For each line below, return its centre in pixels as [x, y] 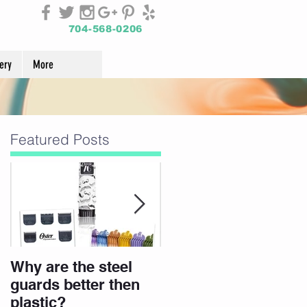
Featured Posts [60, 139]
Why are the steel [71, 267]
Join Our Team [212, 267]
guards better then [75, 284]
